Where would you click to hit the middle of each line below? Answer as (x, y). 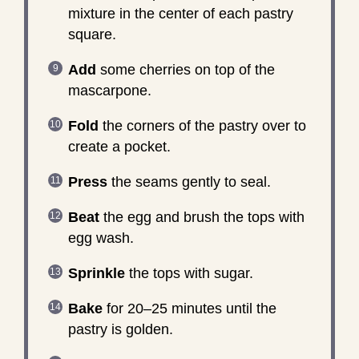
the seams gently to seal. (189, 182)
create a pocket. (119, 146)
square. (92, 34)
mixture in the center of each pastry (180, 13)
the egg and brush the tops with (202, 217)
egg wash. (101, 238)
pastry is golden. (120, 329)
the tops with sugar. (189, 273)
